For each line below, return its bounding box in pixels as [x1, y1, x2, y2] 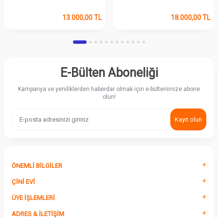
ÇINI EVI [12, 178, 35, 185]
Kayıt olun [175, 115, 202, 123]
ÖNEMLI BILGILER [12, 162, 62, 169]
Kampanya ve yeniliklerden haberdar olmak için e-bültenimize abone [18, 85, 200, 92]
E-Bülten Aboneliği [60, 65, 158, 80]
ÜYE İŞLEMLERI [12, 194, 55, 201]
